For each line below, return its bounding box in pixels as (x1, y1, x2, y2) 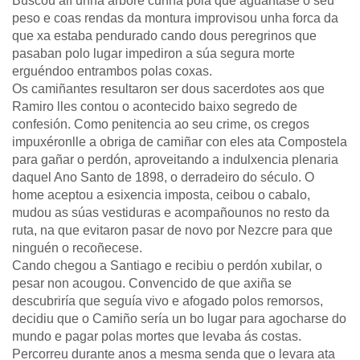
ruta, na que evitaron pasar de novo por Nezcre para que (12, 223, 333, 237)
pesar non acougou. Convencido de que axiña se (12, 276, 292, 290)
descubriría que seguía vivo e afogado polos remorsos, (12, 294, 323, 308)
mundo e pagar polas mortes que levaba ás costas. (12, 329, 301, 343)
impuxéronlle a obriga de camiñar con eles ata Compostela (12, 135, 347, 149)
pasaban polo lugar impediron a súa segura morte (12, 47, 295, 60)
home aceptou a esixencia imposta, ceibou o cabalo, (12, 188, 310, 202)
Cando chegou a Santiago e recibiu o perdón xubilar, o (12, 259, 322, 272)
